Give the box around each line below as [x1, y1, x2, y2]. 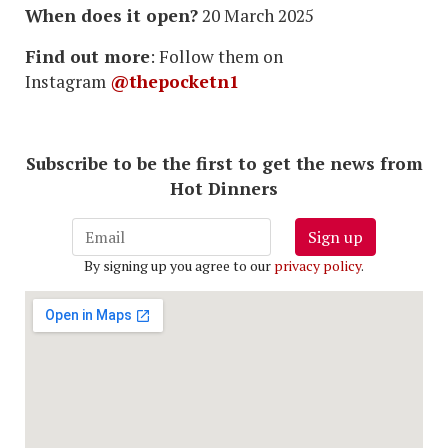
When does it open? [25, 4, 198, 28]
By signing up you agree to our [84, 256, 274, 276]
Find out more [25, 45, 150, 69]
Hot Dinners [170, 177, 278, 201]
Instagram [25, 70, 110, 94]
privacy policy [274, 256, 361, 276]
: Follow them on [150, 45, 283, 69]
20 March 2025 [198, 4, 314, 28]
